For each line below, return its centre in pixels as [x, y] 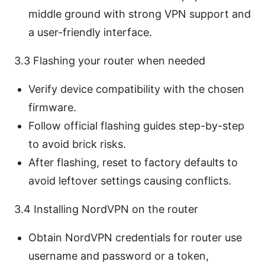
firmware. [52, 107]
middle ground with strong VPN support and [140, 14]
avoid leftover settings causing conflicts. [130, 180]
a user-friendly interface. [90, 32]
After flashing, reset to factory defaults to [133, 162]
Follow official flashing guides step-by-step [136, 125]
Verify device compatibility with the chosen [136, 89]
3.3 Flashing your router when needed [110, 60]
